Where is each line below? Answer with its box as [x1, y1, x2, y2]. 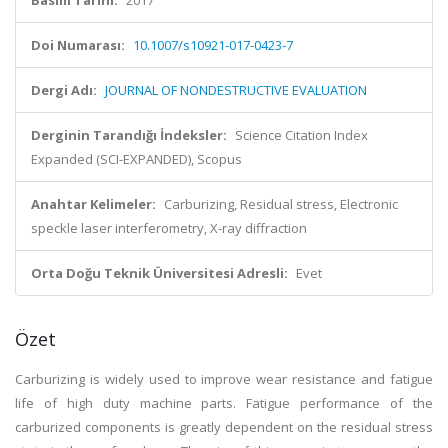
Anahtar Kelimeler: [31, 195, 156, 213]
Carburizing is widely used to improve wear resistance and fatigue [15, 370, 433, 388]
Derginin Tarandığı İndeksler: [31, 126, 227, 144]
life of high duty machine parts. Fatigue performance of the [15, 394, 433, 412]
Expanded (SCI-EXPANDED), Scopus [31, 150, 242, 168]
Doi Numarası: [31, 36, 125, 54]
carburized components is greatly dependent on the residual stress [15, 418, 433, 436]
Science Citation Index [235, 126, 368, 144]
